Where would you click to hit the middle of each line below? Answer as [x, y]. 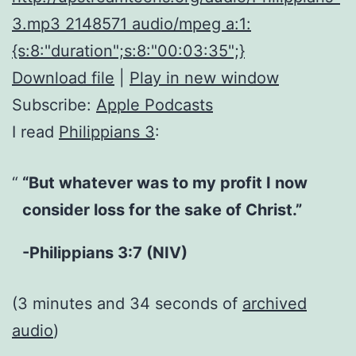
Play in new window [204, 77]
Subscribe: [54, 104]
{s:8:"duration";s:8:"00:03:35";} [128, 50]
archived [275, 303]
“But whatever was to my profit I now [164, 182]
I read [35, 132]
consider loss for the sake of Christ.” [162, 209]
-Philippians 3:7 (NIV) [104, 252]
